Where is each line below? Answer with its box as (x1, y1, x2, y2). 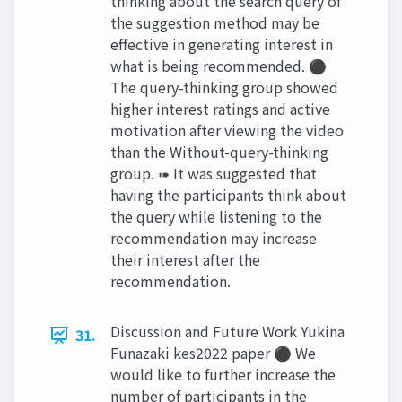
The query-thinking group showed (110, 76, 338, 98)
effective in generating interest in (110, 33, 333, 55)
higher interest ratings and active (110, 98, 330, 119)
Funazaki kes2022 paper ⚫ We (110, 342, 316, 363)
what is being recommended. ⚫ (110, 55, 327, 76)
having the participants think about (110, 184, 346, 205)
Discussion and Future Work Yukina (110, 320, 345, 342)
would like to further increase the (110, 363, 336, 385)
